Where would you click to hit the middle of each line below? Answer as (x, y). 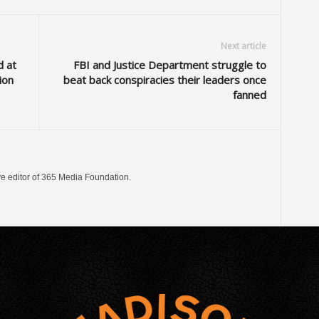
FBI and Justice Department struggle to (169, 65)
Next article (243, 46)
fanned (249, 95)
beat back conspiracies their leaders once (164, 80)
